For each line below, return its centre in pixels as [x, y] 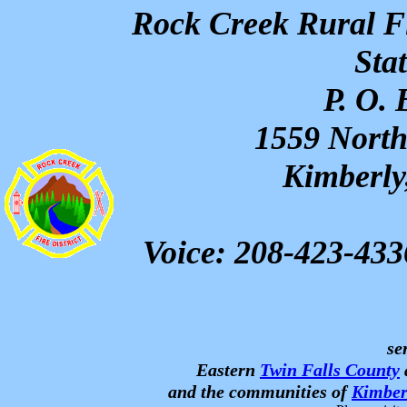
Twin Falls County [330, 370]
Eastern [228, 370]
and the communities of [260, 392]
